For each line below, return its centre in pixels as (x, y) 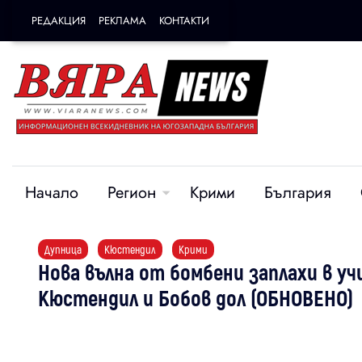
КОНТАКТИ (184, 21)
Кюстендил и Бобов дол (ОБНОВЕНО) (196, 297)
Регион (132, 193)
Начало (52, 193)
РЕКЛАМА (122, 21)
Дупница (63, 249)
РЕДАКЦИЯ (59, 21)
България (298, 193)
